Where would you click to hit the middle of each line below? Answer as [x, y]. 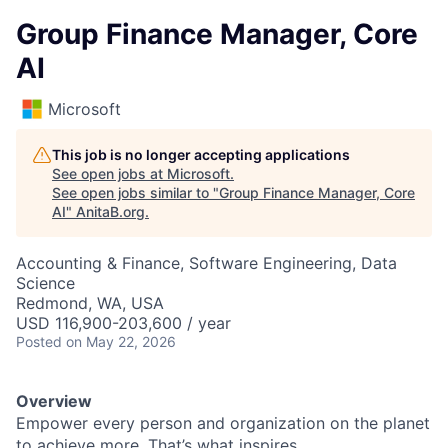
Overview [54, 401]
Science [45, 283]
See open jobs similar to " [135, 192]
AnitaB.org [110, 211]
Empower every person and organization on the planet [223, 423]
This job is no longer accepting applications [201, 154]
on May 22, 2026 [121, 341]
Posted [39, 341]
